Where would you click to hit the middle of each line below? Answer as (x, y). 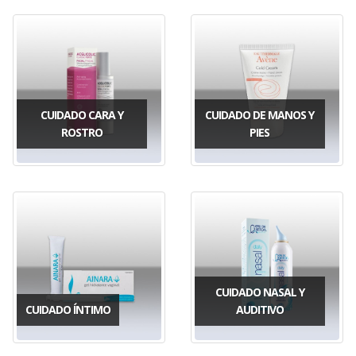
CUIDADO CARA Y (81, 114)
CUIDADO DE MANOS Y (260, 114)
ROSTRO (81, 132)
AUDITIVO (259, 309)
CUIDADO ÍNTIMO (68, 309)
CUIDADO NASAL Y (259, 292)
